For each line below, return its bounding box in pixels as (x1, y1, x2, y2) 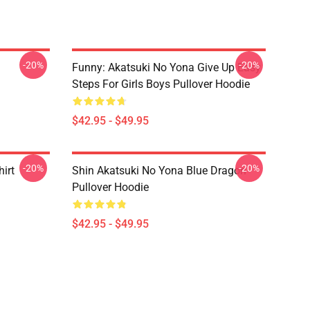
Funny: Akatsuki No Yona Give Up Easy (72, 61, 261, 74)
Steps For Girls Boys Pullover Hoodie (72, 77, 250, 91)
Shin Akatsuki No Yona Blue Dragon (72, 164, 246, 177)
